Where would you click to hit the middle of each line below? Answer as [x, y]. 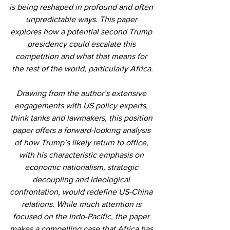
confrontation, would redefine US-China [82, 191]
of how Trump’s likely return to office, [82, 142]
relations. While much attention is [82, 204]
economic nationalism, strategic [82, 167]
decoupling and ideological [82, 179]
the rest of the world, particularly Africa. [82, 68]
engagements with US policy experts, [82, 105]
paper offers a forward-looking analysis [82, 130]
